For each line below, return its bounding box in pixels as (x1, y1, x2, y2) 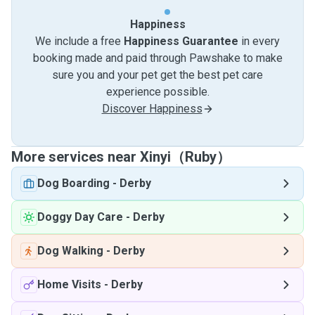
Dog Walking (37, 244, 103, 257)
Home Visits (37, 278, 101, 291)
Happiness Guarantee (124, 34, 238, 48)
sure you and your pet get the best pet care (52, 68, 263, 82)
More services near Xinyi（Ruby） (11, 148, 231, 165)
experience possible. (105, 85, 210, 98)
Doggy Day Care (37, 210, 123, 224)
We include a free (35, 34, 124, 48)
